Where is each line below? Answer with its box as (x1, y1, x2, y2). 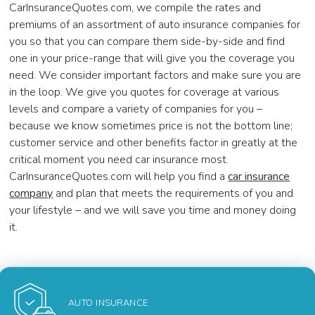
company (9, 186, 53, 202)
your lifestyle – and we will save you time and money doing (9, 202, 297, 219)
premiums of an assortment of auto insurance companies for (9, 17, 301, 33)
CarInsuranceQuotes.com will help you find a (9, 169, 229, 185)
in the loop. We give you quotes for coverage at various (9, 84, 280, 101)
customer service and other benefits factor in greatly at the (9, 135, 298, 151)
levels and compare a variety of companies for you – (9, 101, 263, 117)
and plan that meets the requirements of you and (53, 186, 294, 202)
